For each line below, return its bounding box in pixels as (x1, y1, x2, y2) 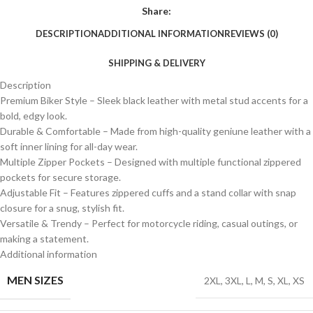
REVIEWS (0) (224, 27, 278, 39)
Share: (142, 4, 171, 17)
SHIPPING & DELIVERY (108, 57, 205, 68)
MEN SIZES (7, 272, 64, 286)
